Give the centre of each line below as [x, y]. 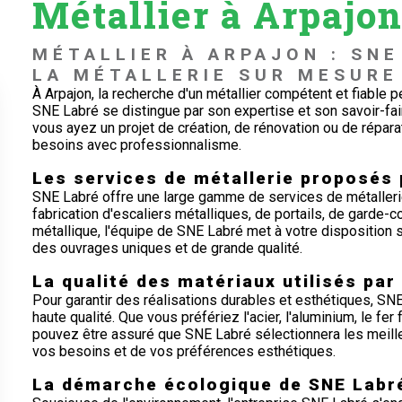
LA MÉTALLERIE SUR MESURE [215, 74]
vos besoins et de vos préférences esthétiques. [184, 351]
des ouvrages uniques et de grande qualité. [167, 248]
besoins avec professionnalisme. [136, 144]
